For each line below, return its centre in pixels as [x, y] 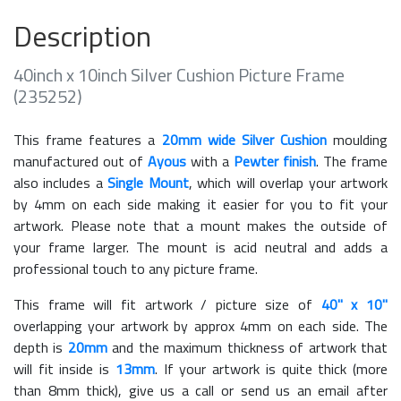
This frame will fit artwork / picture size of [167, 304]
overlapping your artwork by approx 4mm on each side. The [200, 325]
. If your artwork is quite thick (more [271, 368]
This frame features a [88, 139]
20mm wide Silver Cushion [244, 139]
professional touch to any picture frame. [136, 268]
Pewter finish [275, 161]
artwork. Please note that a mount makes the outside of [200, 225]
